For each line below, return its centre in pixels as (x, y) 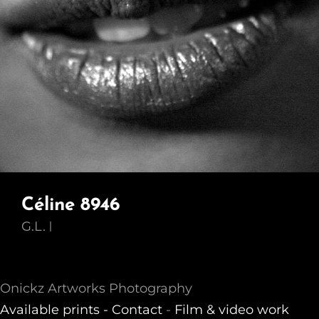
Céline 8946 (71, 205)
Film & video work (232, 310)
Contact (137, 310)
